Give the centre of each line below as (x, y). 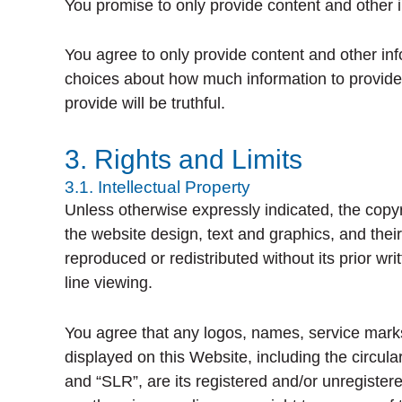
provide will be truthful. (145, 104)
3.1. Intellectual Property (157, 188)
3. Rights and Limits (184, 160)
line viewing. (109, 283)
